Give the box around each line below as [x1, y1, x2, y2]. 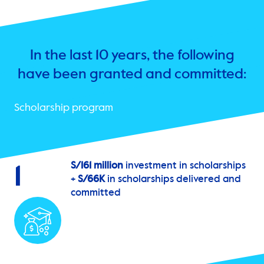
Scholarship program [14, 103, 113, 114]
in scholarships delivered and [105, 174, 241, 185]
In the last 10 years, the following [29, 48, 235, 63]
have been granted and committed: [18, 67, 246, 82]
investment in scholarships [123, 161, 246, 171]
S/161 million [71, 161, 123, 171]
